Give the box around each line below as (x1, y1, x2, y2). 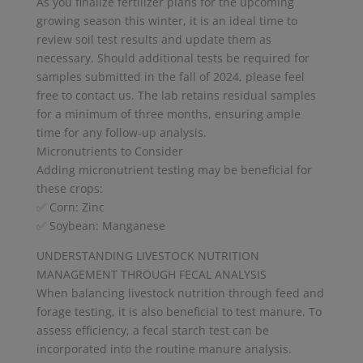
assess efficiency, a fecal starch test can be (36, 322, 269, 338)
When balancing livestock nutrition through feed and (36, 284, 324, 301)
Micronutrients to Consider (36, 143, 183, 159)
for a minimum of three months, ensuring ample (36, 105, 301, 122)
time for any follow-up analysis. (36, 124, 207, 140)
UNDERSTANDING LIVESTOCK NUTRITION (36, 247, 259, 263)
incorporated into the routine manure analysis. (36, 340, 292, 357)
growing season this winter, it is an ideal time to (36, 12, 297, 28)
